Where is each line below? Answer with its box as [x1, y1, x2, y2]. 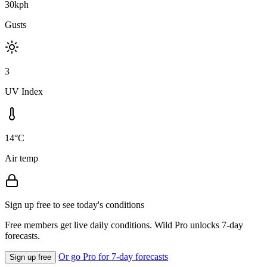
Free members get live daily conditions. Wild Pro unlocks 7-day [5, 219, 243, 230]
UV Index [5, 86, 43, 97]
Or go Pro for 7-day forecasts [58, 251, 168, 262]
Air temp [5, 153, 38, 163]
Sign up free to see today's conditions [5, 199, 144, 210]
